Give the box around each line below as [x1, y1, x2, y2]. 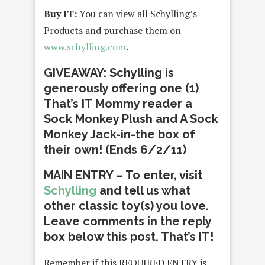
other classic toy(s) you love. [44, 199, 209, 214]
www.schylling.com [44, 40, 126, 54]
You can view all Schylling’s [77, 7, 197, 21]
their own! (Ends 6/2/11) [44, 143, 186, 157]
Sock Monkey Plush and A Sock [44, 112, 218, 127]
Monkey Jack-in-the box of [44, 127, 195, 142]
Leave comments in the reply [44, 214, 211, 229]
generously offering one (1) [44, 81, 199, 96]
